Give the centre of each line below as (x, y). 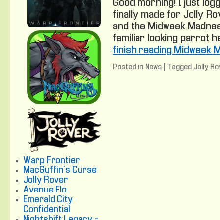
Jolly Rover (46, 180)
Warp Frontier (52, 161)
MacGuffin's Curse (60, 171)
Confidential (47, 210)
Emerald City (48, 200)
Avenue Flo (45, 190)
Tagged (179, 67)
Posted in (128, 67)
